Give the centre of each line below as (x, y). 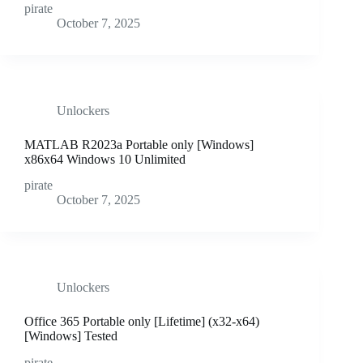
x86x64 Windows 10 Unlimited (105, 159)
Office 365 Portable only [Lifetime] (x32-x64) (142, 322)
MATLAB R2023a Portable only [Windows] (139, 144)
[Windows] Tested (71, 336)
